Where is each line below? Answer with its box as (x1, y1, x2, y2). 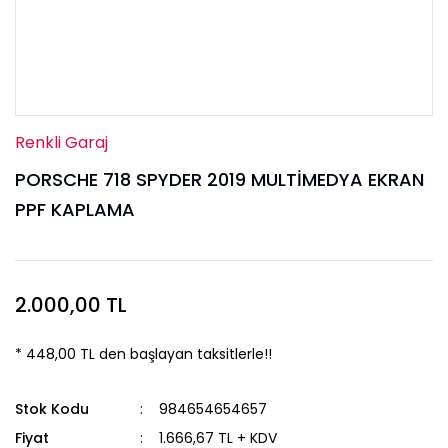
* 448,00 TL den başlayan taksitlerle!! (15, 344, 272, 364)
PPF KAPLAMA (15, 197, 135, 222)
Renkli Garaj (15, 131, 108, 154)
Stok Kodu (15, 399, 89, 419)
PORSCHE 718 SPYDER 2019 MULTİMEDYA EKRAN (15, 167, 424, 192)
